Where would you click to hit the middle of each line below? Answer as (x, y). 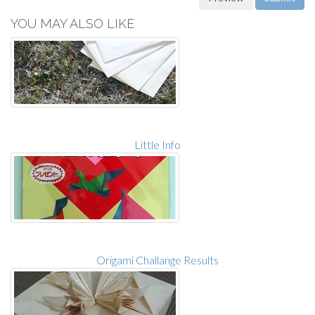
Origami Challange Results (157, 260)
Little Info (157, 145)
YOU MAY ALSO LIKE (72, 24)
